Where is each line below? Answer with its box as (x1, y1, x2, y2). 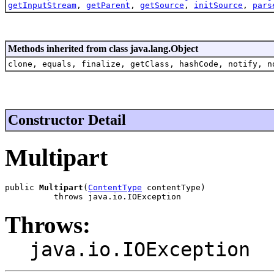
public (5, 183, 39, 193)
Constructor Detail (8, 111, 126, 128)
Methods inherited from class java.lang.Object (8, 43, 198, 54)
